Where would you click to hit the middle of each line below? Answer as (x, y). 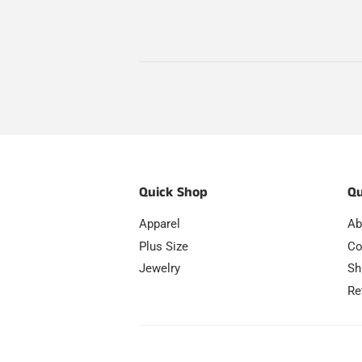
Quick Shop (173, 192)
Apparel (160, 223)
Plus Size (164, 246)
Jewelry (160, 269)
